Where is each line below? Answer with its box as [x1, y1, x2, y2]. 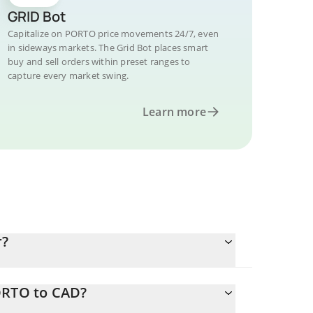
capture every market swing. [8, 69, 129, 82]
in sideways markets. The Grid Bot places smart [8, 41, 209, 54]
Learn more [143, 104, 206, 119]
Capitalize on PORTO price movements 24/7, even [8, 27, 219, 40]
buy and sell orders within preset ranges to [8, 55, 191, 68]
